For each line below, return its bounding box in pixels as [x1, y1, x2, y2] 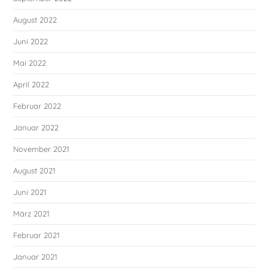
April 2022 [13, 79, 50, 89]
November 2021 [13, 144, 70, 154]
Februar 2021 [13, 230, 60, 240]
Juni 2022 [13, 36, 48, 46]
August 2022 [13, 14, 57, 25]
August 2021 [13, 165, 56, 175]
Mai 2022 [13, 57, 47, 68]
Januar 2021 [13, 251, 58, 261]
